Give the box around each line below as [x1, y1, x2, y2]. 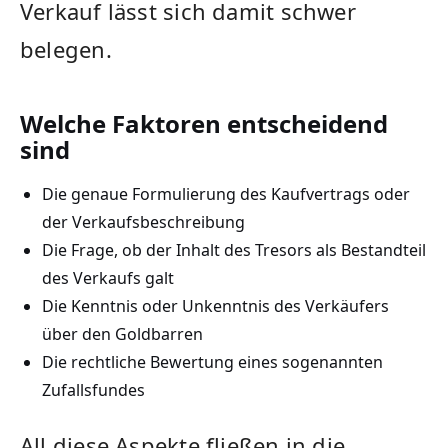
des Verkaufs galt [41, 266, 174, 289]
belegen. [20, 33, 112, 64]
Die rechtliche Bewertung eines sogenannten [41, 350, 383, 373]
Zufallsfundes [41, 378, 145, 401]
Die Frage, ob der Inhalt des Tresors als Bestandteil [41, 238, 426, 261]
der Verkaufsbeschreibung [41, 210, 245, 233]
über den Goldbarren [41, 322, 203, 345]
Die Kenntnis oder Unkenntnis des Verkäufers [41, 294, 389, 317]
